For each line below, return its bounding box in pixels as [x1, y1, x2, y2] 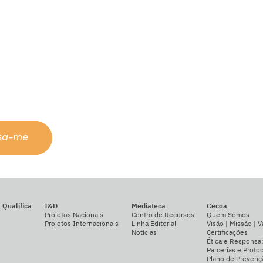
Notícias [131, 228, 157, 237]
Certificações [207, 228, 248, 237]
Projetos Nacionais [44, 210, 103, 220]
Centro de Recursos [131, 210, 194, 220]
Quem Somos [207, 210, 250, 220]
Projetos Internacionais [44, 219, 119, 228]
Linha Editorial [131, 219, 176, 228]
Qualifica [2, 201, 32, 211]
